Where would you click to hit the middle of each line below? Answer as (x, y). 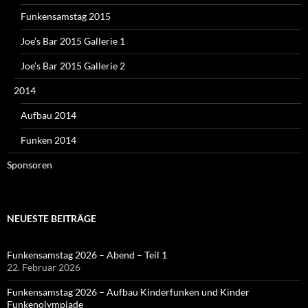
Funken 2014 (48, 140)
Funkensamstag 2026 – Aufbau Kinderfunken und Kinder (128, 291)
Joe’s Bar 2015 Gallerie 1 (73, 41)
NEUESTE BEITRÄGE (52, 218)
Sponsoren (30, 164)
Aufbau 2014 (48, 115)
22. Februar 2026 (44, 267)
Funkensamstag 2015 (66, 16)
